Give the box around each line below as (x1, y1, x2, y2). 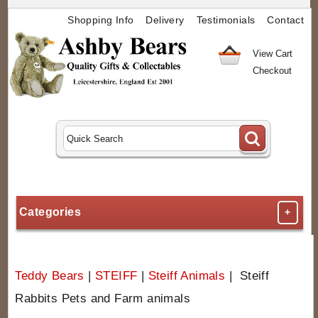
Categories (19, 206, 82, 219)
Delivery (146, 15, 185, 26)
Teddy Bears (15, 268, 84, 283)
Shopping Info (67, 15, 134, 26)
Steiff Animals (148, 268, 226, 283)
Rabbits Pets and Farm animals (15, 291, 191, 305)
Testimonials (196, 15, 256, 26)
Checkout (253, 65, 292, 76)
